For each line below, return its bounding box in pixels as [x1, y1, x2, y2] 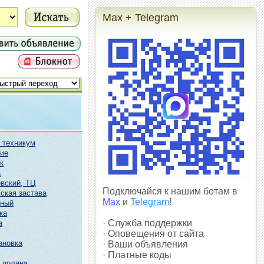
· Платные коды [103, 250, 171, 260]
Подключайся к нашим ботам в [103, 186, 237, 196]
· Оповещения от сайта [103, 229, 204, 239]
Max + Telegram [103, 12, 179, 24]
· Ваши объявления [103, 239, 188, 249]
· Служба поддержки [103, 218, 192, 228]
